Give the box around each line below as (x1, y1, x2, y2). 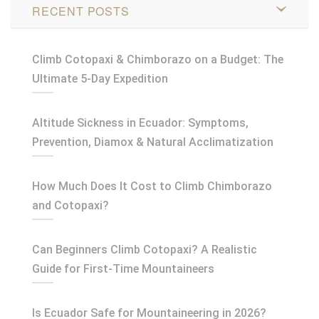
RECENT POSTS (32, 2, 130, 19)
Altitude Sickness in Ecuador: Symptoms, (32, 115, 249, 130)
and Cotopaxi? (32, 198, 109, 212)
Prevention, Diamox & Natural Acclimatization (32, 135, 273, 149)
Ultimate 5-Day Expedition (32, 71, 168, 85)
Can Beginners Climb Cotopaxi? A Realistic (32, 242, 257, 256)
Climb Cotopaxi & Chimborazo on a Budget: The (32, 52, 283, 66)
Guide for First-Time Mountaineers (32, 261, 214, 276)
